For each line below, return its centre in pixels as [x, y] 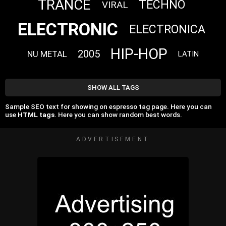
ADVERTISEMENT [113, 139]
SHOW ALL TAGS [113, 88]
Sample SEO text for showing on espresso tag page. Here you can [108, 106]
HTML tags [36, 114]
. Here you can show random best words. [118, 114]
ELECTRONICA [167, 29]
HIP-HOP [139, 54]
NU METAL [47, 54]
